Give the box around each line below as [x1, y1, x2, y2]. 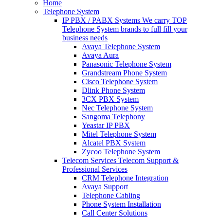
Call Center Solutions [82, 209, 147, 217]
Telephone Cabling [82, 191, 140, 200]
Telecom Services [62, 156, 118, 164]
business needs [62, 34, 108, 42]
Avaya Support [82, 182, 128, 191]
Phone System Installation [82, 200, 161, 208]
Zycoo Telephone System [82, 147, 160, 156]
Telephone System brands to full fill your [62, 25, 187, 33]
